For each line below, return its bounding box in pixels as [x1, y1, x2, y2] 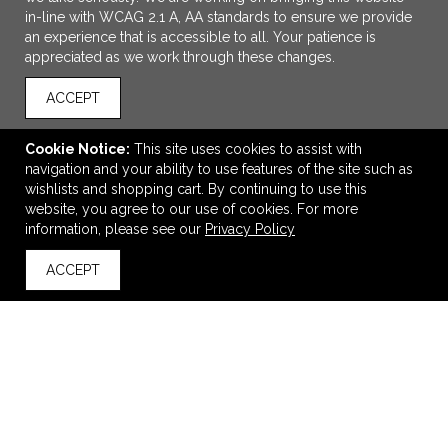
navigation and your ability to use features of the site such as [25, 161, 413, 177]
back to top [33, 278, 87, 289]
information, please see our [25, 221, 205, 237]
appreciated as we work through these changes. [25, 49, 335, 65]
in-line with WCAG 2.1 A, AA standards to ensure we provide [25, 9, 412, 25]
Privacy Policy [205, 221, 295, 237]
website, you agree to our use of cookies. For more [25, 201, 358, 217]
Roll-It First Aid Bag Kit [152, 220, 296, 236]
